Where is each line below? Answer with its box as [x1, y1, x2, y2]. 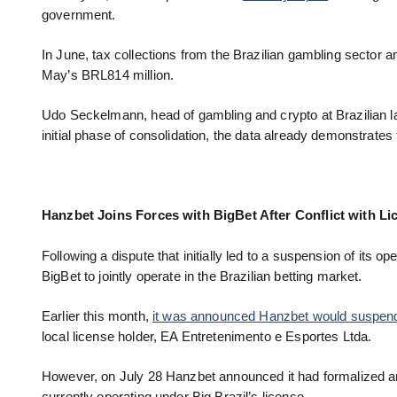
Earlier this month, [42, 308, 152, 323]
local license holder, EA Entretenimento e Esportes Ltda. [42, 329, 372, 344]
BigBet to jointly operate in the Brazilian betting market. [42, 269, 362, 284]
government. [42, 7, 116, 22]
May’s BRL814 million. [42, 67, 175, 82]
